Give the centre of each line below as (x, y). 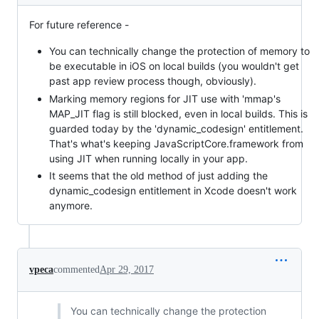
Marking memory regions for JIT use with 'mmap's (165, 98)
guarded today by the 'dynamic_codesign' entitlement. (176, 128)
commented (77, 270)
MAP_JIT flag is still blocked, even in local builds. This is (178, 113)
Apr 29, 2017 (127, 270)
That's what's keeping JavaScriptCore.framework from (176, 143)
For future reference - (79, 25)
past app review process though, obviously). (153, 81)
